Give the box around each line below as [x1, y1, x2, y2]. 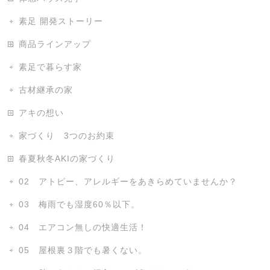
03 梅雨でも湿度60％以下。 [19, 199, 140, 210]
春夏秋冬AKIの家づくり [19, 154, 116, 164]
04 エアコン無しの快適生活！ [19, 222, 148, 233]
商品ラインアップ [19, 39, 92, 49]
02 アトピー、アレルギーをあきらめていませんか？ [19, 177, 238, 187]
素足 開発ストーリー [19, 16, 104, 27]
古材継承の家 [19, 85, 74, 95]
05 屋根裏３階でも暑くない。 [19, 245, 148, 256]
